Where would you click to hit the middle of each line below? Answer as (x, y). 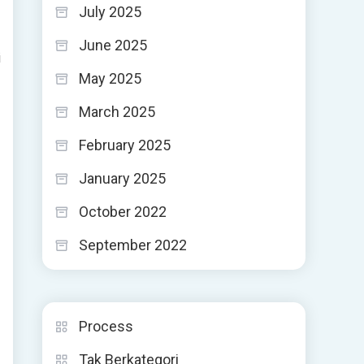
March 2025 (117, 112)
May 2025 (110, 78)
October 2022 (123, 212)
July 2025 (110, 12)
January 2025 (122, 178)
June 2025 (113, 45)
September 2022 (133, 245)
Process (106, 326)
